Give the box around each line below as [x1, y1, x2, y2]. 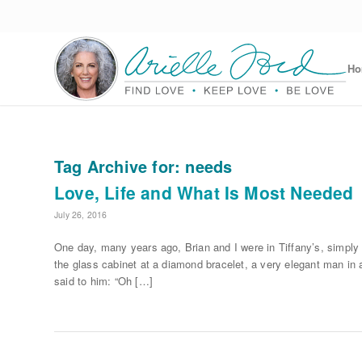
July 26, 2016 [54, 208, 107, 221]
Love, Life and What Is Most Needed [54, 180, 354, 204]
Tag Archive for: [54, 154, 186, 178]
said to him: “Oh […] [54, 273, 153, 289]
